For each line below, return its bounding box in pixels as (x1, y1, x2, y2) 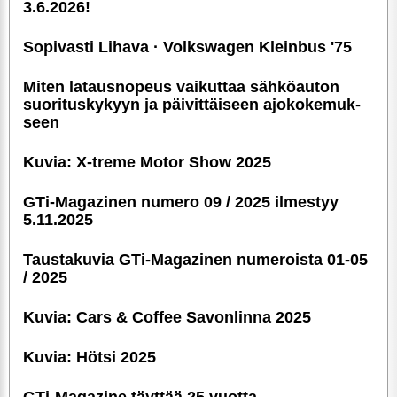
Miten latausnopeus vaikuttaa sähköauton (23, 77, 339, 96)
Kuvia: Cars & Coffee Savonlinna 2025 (23, 307, 311, 326)
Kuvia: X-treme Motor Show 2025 (23, 152, 271, 171)
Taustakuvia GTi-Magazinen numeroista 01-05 (23, 250, 368, 269)
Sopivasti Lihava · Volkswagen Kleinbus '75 (23, 37, 352, 56)
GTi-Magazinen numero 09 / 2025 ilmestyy (23, 192, 339, 211)
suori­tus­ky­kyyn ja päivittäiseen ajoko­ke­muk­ (23, 95, 361, 113)
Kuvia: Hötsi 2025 (23, 347, 156, 366)
